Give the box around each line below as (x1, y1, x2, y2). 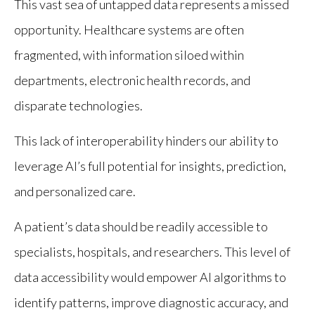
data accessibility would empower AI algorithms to (14, 269, 286, 285)
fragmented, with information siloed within (14, 46, 244, 63)
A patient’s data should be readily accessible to (14, 218, 268, 234)
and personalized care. (14, 183, 136, 199)
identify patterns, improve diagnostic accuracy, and (14, 294, 288, 310)
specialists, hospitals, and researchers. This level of (14, 243, 290, 259)
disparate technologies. (14, 97, 143, 113)
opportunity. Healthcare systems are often (14, 21, 244, 37)
